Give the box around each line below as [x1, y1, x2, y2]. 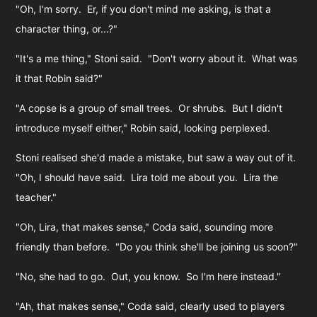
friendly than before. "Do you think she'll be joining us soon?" [16, 240, 299, 253]
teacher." [16, 190, 57, 203]
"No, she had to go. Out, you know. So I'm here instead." [16, 270, 282, 282]
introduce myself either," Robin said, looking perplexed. [16, 121, 271, 134]
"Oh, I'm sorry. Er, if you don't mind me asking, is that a [16, 2, 272, 15]
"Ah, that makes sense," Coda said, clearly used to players [16, 299, 285, 312]
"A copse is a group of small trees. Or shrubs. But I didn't [16, 101, 283, 114]
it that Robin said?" [16, 71, 103, 84]
